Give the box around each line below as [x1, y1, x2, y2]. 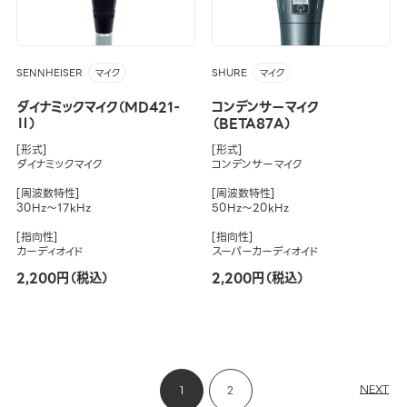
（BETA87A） [211, 112, 292, 134]
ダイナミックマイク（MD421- [15, 95, 180, 118]
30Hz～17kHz [15, 198, 91, 216]
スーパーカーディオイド [211, 242, 319, 260]
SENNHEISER [15, 65, 83, 81]
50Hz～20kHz [211, 198, 289, 216]
